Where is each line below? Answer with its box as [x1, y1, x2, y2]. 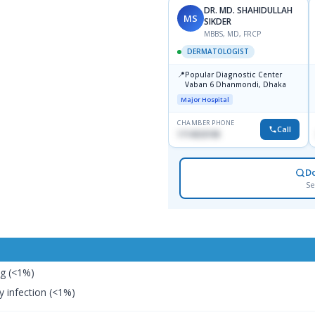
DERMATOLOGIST [187, 46, 249, 57]
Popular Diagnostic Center [185, 70, 282, 80]
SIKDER [204, 15, 231, 28]
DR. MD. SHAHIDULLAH [204, 4, 292, 17]
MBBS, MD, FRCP [204, 29, 261, 39]
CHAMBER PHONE [177, 118, 235, 128]
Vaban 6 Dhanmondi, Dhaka [216, 79, 286, 90]
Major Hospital [181, 95, 229, 105]
